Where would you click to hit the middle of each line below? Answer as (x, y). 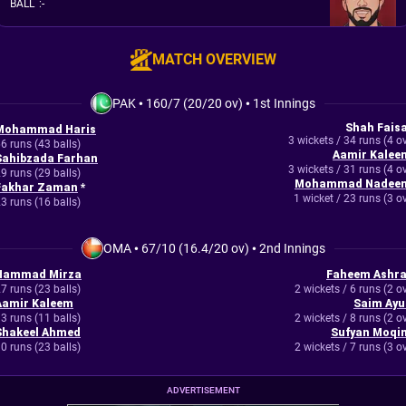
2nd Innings (292, 248)
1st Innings (284, 103)
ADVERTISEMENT (203, 390)
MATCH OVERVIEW (214, 59)
